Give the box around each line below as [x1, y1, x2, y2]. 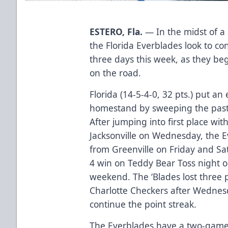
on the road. [90, 66, 141, 79]
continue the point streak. [90, 197, 197, 210]
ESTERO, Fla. [90, 25, 146, 38]
